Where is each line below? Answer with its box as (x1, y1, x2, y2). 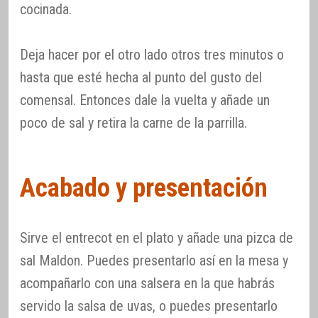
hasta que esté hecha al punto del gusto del (20, 68, 262, 86)
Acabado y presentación (20, 172, 268, 204)
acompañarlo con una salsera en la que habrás (20, 275, 275, 292)
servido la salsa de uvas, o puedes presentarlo (20, 297, 278, 315)
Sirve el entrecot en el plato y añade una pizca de (20, 229, 293, 247)
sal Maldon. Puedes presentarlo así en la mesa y (20, 252, 288, 270)
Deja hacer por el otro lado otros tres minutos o (20, 45, 284, 63)
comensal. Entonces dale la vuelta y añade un (20, 91, 270, 109)
